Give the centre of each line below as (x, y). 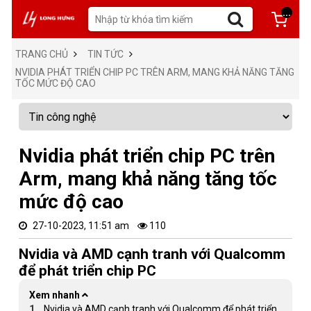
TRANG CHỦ (42, 54)
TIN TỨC (106, 54)
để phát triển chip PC (87, 271)
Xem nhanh (54, 295)
